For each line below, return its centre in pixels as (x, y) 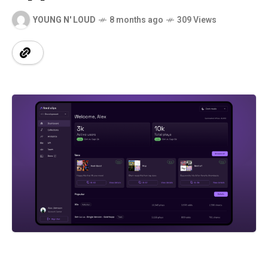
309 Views (197, 20)
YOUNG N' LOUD (64, 20)
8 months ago (136, 20)
